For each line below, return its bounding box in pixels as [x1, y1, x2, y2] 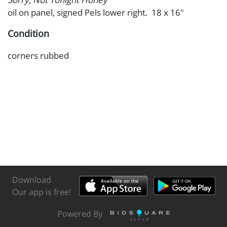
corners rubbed [8, 49, 69, 61]
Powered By [57, 208, 102, 220]
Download [12, 174, 51, 185]
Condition [8, 27, 49, 40]
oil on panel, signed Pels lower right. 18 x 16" [8, 6, 184, 18]
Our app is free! [12, 186, 71, 198]
